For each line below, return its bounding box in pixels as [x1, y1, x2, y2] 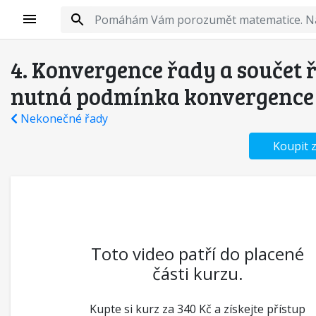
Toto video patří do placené [91, 242, 304, 265]
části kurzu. [152, 262, 243, 285]
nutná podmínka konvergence [11, 81, 314, 111]
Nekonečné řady [18, 111, 108, 126]
